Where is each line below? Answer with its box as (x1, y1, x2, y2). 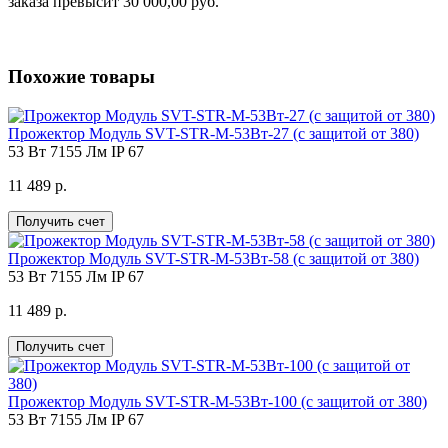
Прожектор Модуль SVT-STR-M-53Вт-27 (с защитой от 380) (8, 124, 419, 142)
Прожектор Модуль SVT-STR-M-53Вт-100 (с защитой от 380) (8, 392, 427, 410)
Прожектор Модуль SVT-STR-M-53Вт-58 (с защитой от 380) (8, 249, 419, 267)
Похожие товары (8, 65, 155, 87)
